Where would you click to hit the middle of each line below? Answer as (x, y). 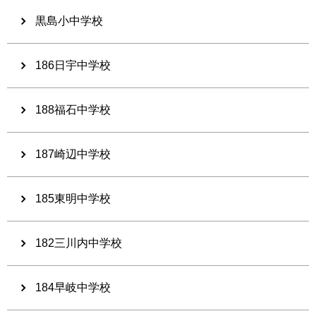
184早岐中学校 (73, 288)
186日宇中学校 (73, 66)
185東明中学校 (73, 199)
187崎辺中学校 (73, 154)
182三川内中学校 (79, 243)
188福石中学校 (73, 110)
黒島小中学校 (69, 21)
